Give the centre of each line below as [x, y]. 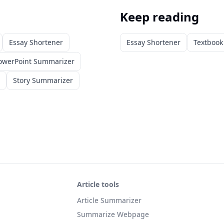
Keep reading [159, 17]
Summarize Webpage [113, 214]
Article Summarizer [109, 200]
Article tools [98, 184]
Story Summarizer [43, 80]
